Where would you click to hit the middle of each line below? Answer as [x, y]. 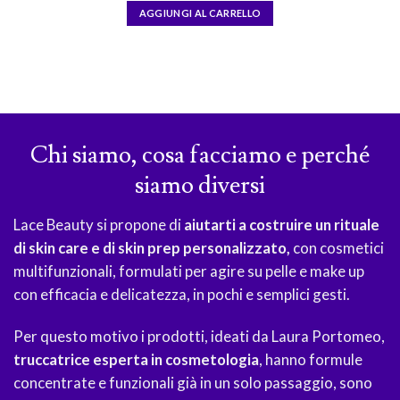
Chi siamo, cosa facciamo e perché [200, 155]
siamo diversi [200, 186]
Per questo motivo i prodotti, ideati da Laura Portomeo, [199, 337]
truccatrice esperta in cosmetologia [136, 360]
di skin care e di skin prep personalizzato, [153, 247]
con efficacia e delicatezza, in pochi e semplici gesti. [182, 294]
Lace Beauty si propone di [99, 224]
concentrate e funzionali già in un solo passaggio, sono [193, 383]
